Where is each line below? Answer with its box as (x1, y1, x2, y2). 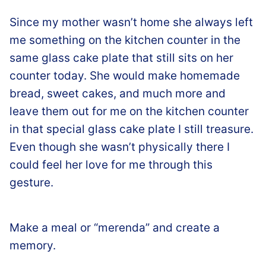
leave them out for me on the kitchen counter (9, 104, 249, 118)
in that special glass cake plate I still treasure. (9, 122, 254, 136)
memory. (9, 238, 56, 252)
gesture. (9, 175, 53, 189)
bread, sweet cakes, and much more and (9, 86, 226, 100)
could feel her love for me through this (9, 157, 213, 172)
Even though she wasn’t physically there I (9, 140, 230, 154)
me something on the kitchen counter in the (9, 33, 240, 47)
